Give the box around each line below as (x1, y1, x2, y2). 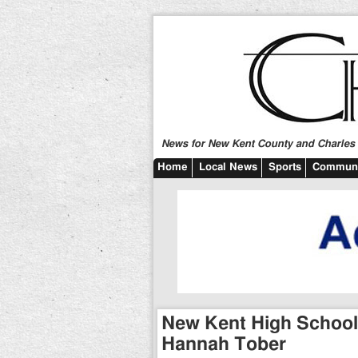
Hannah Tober (161, 335, 286, 354)
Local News (199, 162, 257, 173)
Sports (268, 162, 301, 173)
